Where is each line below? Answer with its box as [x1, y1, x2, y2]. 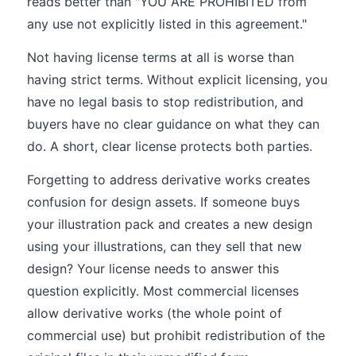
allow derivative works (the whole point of [27, 305, 282, 321]
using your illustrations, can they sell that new [27, 238, 302, 254]
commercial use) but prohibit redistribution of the [27, 327, 325, 343]
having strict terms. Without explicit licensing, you [27, 72, 327, 87]
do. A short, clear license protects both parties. [27, 138, 312, 154]
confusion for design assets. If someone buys [27, 194, 300, 210]
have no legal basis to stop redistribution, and [27, 94, 304, 110]
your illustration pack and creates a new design [27, 216, 312, 232]
